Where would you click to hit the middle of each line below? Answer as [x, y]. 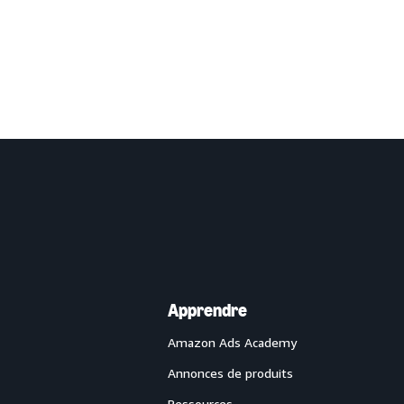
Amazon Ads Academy [232, 342]
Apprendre [207, 310]
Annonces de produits [230, 373]
